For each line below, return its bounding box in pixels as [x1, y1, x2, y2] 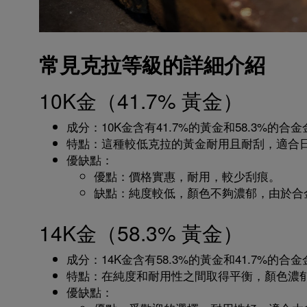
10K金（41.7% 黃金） [39, 86, 243, 115]
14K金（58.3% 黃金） [39, 218, 243, 247]
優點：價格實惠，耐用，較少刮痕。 [94, 167, 280, 184]
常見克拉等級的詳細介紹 [39, 49, 265, 79]
